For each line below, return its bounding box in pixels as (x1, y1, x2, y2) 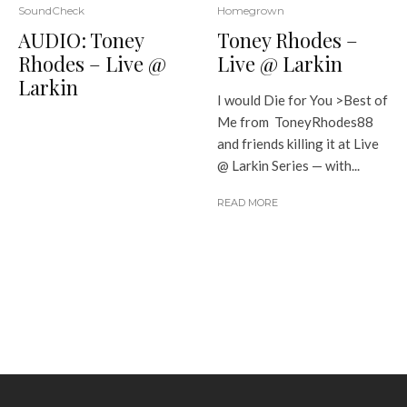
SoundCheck (18, 3, 84, 17)
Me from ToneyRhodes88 (217, 113, 373, 130)
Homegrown (217, 3, 284, 17)
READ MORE (217, 195, 278, 209)
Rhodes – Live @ (18, 49, 166, 77)
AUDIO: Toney (18, 25, 144, 54)
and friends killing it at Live (217, 134, 379, 152)
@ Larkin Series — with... (217, 156, 360, 174)
